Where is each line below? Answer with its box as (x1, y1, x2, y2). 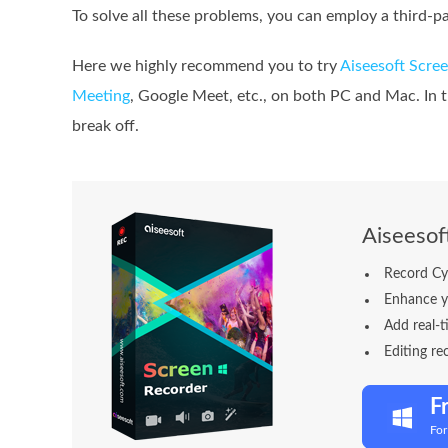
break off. (72, 118, 139, 134)
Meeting (72, 88, 130, 104)
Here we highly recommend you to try (72, 58, 340, 74)
